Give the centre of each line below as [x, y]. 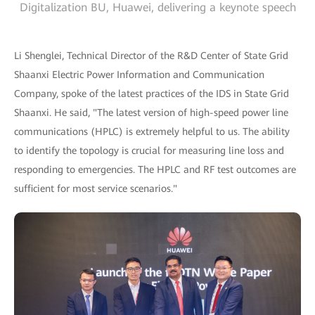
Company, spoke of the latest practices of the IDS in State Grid [152, 93]
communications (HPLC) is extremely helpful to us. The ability [152, 131]
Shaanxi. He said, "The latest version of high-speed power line [151, 112]
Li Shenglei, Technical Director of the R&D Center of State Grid [151, 55]
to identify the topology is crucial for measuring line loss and [149, 150]
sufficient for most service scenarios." [96, 188]
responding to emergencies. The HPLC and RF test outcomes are [155, 169]
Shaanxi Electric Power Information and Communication [139, 74]
